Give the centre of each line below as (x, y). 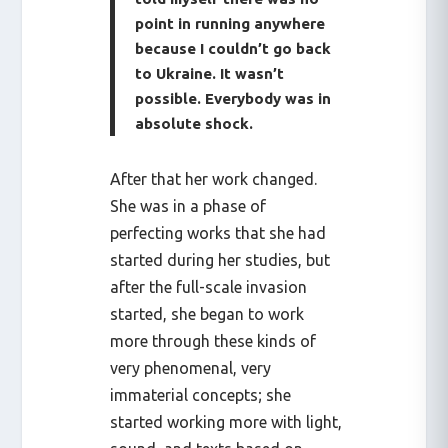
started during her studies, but (220, 260)
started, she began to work (207, 314)
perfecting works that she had (218, 233)
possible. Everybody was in (233, 99)
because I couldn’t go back (233, 49)
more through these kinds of (213, 341)
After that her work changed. (214, 179)
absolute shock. (194, 124)
